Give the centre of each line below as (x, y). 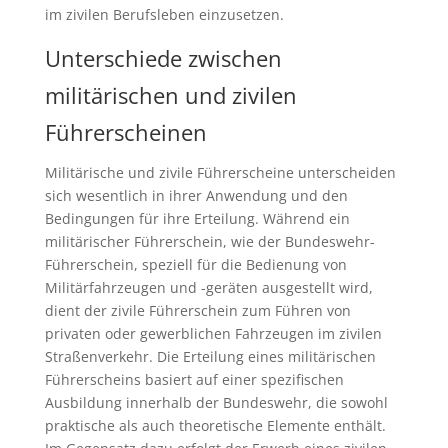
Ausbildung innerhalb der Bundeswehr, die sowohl (216, 402)
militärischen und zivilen (170, 94)
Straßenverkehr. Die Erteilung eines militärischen (210, 356)
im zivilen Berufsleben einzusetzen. (164, 14)
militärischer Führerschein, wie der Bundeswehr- (209, 241)
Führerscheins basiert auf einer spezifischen (194, 379)
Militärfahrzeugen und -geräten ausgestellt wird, (208, 287)
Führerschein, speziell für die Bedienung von (195, 264)
